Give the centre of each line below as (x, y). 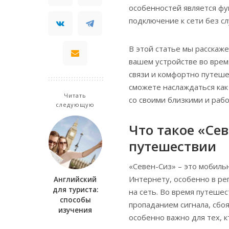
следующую (75, 104)
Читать (75, 95)
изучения (75, 210)
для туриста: (75, 189)
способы (75, 200)
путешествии (173, 146)
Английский (75, 179)
